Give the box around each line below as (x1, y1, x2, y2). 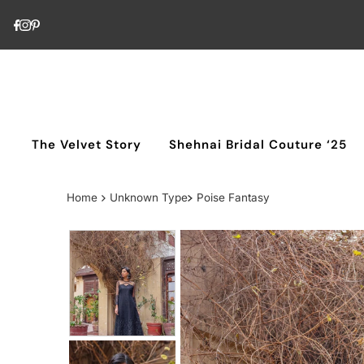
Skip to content (11, 11, 111, 27)
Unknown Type (110, 191, 188, 205)
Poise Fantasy (196, 191, 270, 205)
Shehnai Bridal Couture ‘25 (169, 136, 348, 154)
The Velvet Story (32, 136, 142, 154)
